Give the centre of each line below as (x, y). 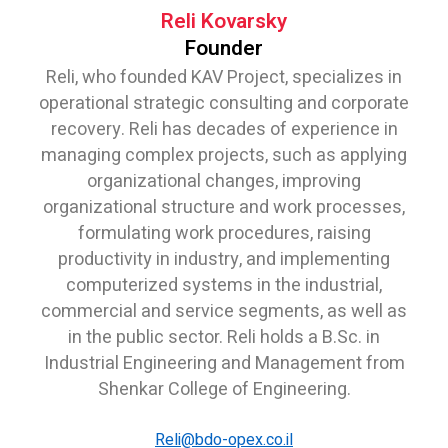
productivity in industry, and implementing (224, 259)
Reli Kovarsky (224, 21)
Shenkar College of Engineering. (224, 389)
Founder (224, 48)
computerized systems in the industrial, (224, 285)
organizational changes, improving (224, 181)
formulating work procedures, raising (224, 233)
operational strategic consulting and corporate (224, 103)
